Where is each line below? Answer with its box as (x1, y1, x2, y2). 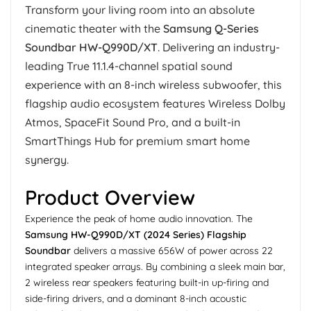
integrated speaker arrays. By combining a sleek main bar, (25, 260, 285, 274)
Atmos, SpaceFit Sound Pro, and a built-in (25, 115, 240, 130)
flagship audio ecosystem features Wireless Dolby (25, 96, 285, 111)
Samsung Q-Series (163, 22, 259, 36)
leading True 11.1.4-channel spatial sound (25, 59, 233, 74)
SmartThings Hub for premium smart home (25, 134, 250, 149)
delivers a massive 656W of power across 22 (71, 244, 273, 258)
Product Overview (25, 185, 195, 210)
